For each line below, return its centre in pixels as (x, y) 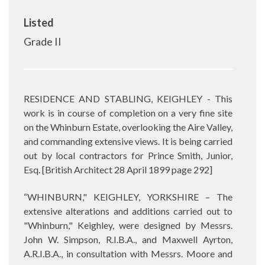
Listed (39, 22)
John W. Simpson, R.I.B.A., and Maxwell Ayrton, (128, 239)
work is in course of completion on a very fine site (128, 112)
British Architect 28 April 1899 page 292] (129, 169)
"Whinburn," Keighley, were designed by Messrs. (128, 225)
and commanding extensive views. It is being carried (128, 141)
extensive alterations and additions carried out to (128, 211)
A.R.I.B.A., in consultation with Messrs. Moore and (128, 253)
